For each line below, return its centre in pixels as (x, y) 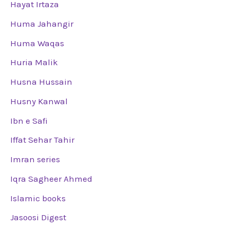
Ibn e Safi (29, 120)
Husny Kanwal (39, 101)
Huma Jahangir (42, 23)
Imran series (35, 159)
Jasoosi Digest (38, 217)
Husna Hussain (41, 82)
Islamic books (38, 198)
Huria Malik (34, 62)
